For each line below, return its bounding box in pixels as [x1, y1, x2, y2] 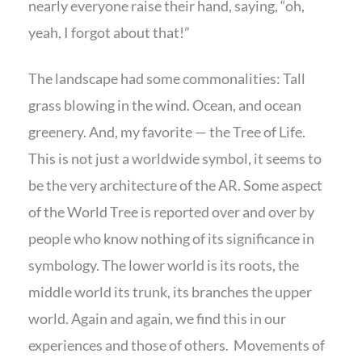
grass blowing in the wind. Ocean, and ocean [28, 96, 301, 115]
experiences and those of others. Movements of [28, 336, 325, 355]
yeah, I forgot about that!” [28, 23, 190, 41]
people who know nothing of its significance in [28, 229, 314, 248]
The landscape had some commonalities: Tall [28, 69, 305, 88]
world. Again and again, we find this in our [28, 309, 286, 328]
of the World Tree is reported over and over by [28, 203, 314, 221]
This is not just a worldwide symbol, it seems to [28, 149, 322, 168]
